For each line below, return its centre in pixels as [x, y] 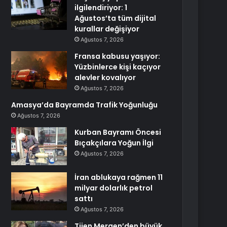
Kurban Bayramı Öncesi [118, 132]
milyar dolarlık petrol [114, 188]
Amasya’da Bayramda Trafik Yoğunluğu [85, 105]
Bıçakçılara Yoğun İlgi [114, 143]
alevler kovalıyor [105, 78]
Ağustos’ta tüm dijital [116, 18]
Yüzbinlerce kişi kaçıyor [118, 67]
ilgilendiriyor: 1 [101, 8]
